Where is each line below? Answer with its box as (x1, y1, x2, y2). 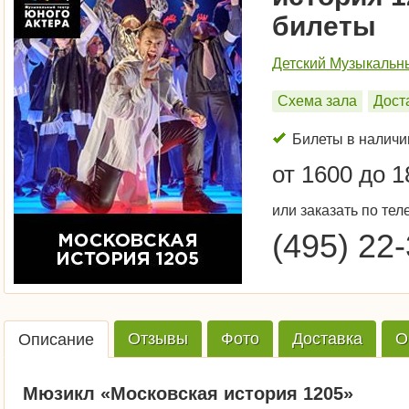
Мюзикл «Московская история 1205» (23, 383, 353, 404)
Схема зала (278, 93, 358, 109)
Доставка (292, 330, 362, 348)
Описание (18, 330, 94, 349)
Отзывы (128, 330, 188, 348)
